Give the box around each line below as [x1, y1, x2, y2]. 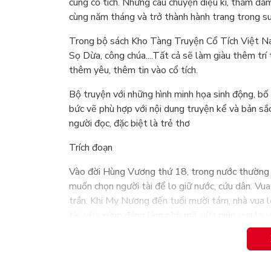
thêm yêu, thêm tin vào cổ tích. [69, 64, 198, 77]
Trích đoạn [69, 141, 113, 155]
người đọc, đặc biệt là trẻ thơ [69, 117, 190, 131]
